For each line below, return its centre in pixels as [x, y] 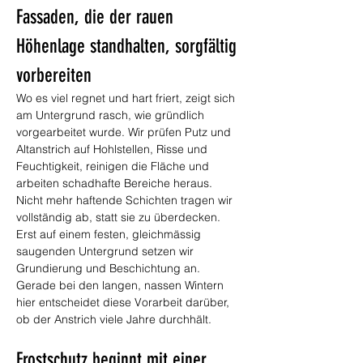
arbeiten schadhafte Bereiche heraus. [116, 183]
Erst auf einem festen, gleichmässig [110, 234]
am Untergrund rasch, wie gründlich [112, 115]
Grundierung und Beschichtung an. [110, 268]
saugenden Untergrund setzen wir [107, 251]
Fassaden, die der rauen [97, 17]
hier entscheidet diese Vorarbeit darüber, [124, 302]
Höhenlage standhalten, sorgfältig [129, 46]
